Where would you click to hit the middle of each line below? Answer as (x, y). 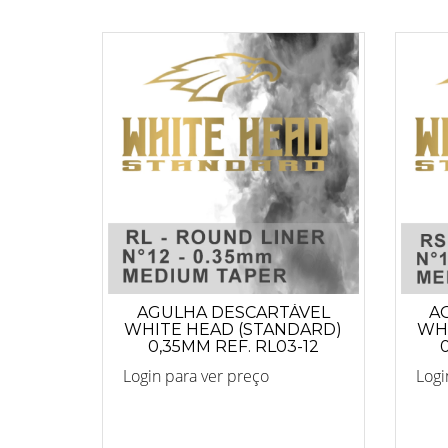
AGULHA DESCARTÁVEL (233, 312)
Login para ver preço (196, 375)
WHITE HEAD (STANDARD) (233, 329)
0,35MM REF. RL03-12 (233, 346)
